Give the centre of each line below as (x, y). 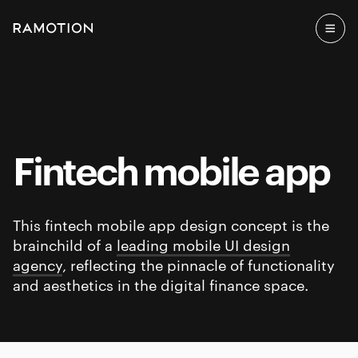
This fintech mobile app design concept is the (171, 224)
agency (38, 264)
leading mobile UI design (203, 244)
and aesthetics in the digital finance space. (161, 284)
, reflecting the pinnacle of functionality (199, 264)
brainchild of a (65, 244)
